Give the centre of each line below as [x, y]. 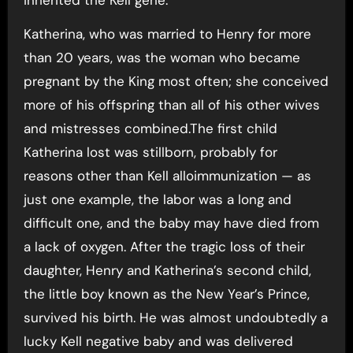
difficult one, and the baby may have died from [171, 223]
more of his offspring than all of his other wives [171, 104]
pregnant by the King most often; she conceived [176, 81]
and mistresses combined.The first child [150, 128]
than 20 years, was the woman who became [162, 57]
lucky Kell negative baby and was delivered [158, 341]
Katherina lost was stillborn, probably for [150, 152]
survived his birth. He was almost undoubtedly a [175, 317]
